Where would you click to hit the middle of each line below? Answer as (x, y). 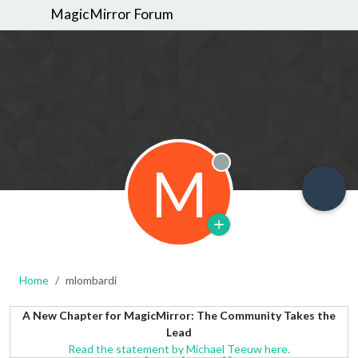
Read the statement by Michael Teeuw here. (179, 348)
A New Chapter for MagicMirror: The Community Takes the (179, 315)
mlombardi (91, 280)
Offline (253, 175)
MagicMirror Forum (112, 14)
